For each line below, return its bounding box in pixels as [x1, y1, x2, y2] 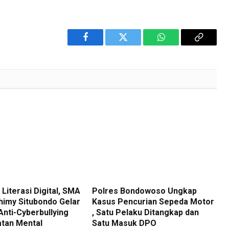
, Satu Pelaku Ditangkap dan [92, 208, 199, 218]
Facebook [84, 40, 121, 50]
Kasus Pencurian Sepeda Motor [92, 197, 215, 207]
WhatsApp [160, 40, 200, 50]
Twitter [122, 40, 149, 50]
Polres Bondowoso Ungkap [92, 186, 197, 196]
